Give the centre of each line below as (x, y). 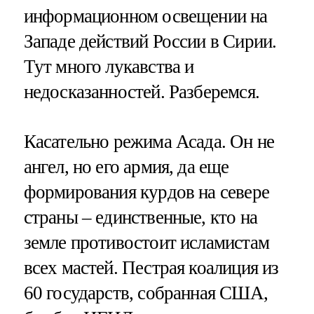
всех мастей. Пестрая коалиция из (151, 268)
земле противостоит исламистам (146, 243)
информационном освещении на (145, 16)
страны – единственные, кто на (140, 218)
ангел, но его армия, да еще (126, 167)
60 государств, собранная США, (145, 293)
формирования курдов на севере (146, 192)
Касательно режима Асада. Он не (149, 142)
